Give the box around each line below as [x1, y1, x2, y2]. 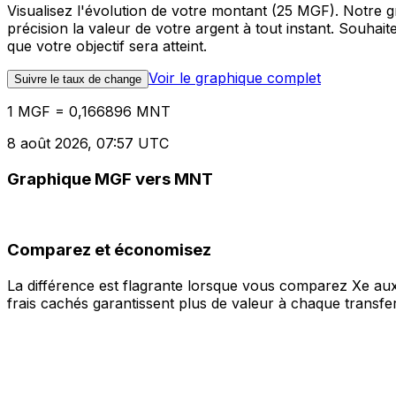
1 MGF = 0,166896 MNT [7, 103, 171, 121]
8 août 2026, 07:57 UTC [7, 134, 169, 153]
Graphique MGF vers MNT [7, 168, 213, 189]
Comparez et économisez [7, 240, 211, 261]
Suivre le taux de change [14, 72, 141, 87]
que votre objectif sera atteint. [7, 37, 207, 56]
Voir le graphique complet [148, 69, 321, 88]
